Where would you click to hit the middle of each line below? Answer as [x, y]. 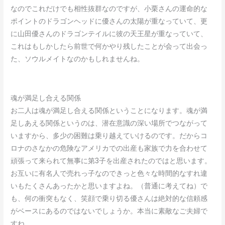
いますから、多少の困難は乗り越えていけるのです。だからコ [109, 136]
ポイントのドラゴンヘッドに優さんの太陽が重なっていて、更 [109, 22]
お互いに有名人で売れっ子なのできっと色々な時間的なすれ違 [109, 173]
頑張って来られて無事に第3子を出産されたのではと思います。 [111, 161]
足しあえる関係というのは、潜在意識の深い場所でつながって [109, 123]
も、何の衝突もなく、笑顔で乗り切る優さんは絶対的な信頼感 [109, 198]
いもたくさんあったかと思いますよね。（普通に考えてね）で [109, 186]
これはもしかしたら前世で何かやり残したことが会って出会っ [109, 47]
